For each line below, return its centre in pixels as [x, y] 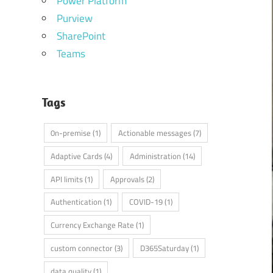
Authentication [76, 202]
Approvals [127, 179]
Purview [74, 19]
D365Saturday [164, 248]
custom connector [81, 248]
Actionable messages [154, 133]
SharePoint [81, 36]
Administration [155, 156]
